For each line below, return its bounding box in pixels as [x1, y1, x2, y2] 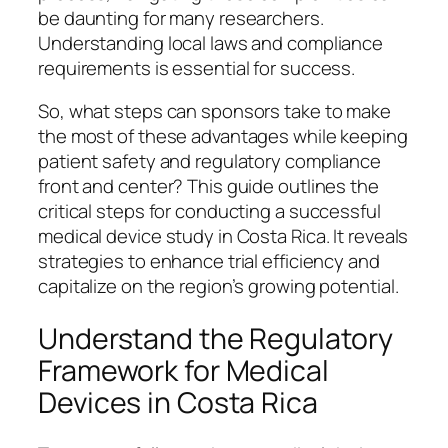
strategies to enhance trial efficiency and [38, 248, 380, 274]
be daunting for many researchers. [38, 4, 324, 31]
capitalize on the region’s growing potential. [38, 273, 399, 299]
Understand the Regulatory [38, 318, 393, 358]
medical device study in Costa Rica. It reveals [38, 223, 409, 249]
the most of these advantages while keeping [38, 123, 408, 149]
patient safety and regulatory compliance [38, 148, 381, 174]
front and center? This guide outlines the [38, 173, 379, 199]
